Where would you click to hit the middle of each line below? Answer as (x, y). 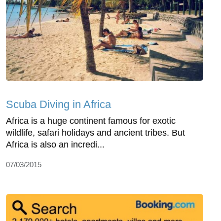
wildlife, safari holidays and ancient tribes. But (95, 133)
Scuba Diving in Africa (58, 105)
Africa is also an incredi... (55, 145)
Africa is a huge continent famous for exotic (91, 121)
